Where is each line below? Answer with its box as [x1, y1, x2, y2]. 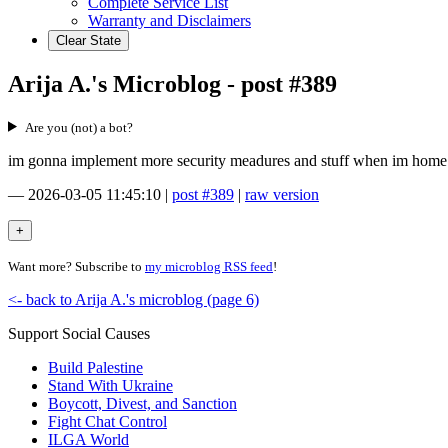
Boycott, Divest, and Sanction [48, 394, 237, 412]
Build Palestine [48, 358, 143, 376]
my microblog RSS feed [145, 258, 273, 274]
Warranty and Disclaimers [88, 12, 251, 29]
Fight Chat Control [48, 412, 167, 430]
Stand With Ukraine [48, 376, 173, 394]
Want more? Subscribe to [8, 258, 145, 274]
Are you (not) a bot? [24, 119, 133, 135]
